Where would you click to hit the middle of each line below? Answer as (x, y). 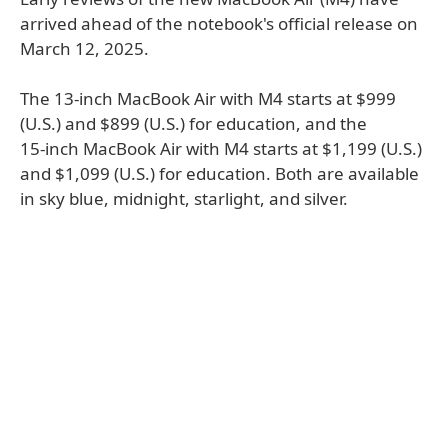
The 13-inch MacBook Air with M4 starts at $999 (208, 98)
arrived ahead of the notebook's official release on (219, 23)
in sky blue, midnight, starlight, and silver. (184, 198)
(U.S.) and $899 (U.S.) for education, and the (193, 123)
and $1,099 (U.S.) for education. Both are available (219, 173)
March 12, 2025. (84, 48)
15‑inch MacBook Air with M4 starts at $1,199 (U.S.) (221, 148)
